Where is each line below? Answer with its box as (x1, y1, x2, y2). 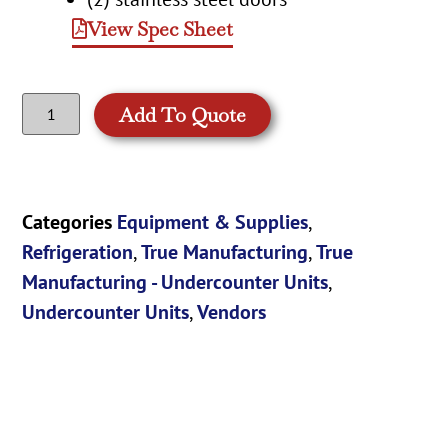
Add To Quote (119, 101, 247, 128)
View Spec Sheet (87, 15, 234, 42)
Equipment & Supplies (117, 208, 309, 235)
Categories (22, 208, 113, 235)
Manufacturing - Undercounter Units (22, 268, 329, 295)
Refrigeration (22, 238, 134, 265)
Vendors (197, 298, 267, 325)
